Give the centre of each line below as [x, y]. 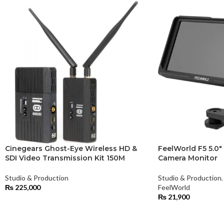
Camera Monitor [187, 158]
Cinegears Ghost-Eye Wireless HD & [71, 148]
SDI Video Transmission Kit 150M [65, 158]
